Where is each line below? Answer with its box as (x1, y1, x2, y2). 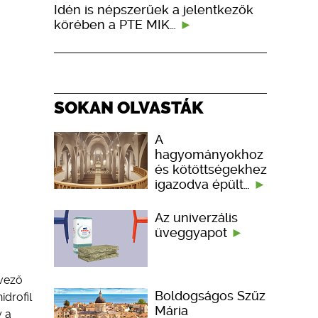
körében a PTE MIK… (54, 16, 180, 32)
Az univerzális (155, 209, 238, 225)
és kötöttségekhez (155, 161, 267, 177)
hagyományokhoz (155, 146, 263, 162)
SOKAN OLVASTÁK (54, 97, 204, 118)
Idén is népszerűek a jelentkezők (54, 1, 253, 17)
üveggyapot (155, 224, 231, 240)
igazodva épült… (155, 176, 253, 192)
